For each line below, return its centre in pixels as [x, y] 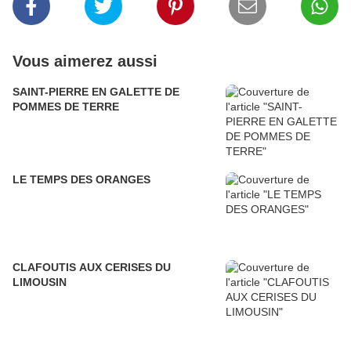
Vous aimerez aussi [85, 62]
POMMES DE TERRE [66, 107]
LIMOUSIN [40, 282]
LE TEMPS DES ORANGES [81, 180]
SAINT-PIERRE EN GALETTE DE [96, 92]
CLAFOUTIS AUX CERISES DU [92, 268]
